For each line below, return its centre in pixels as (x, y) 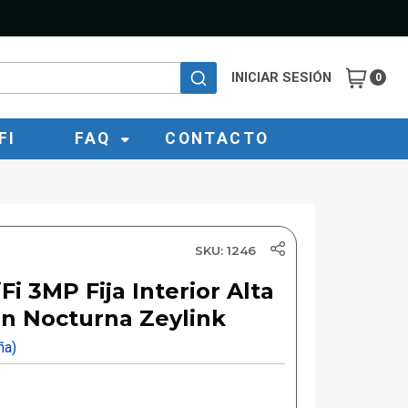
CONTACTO (217, 138)
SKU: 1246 (225, 251)
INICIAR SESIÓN (281, 77)
